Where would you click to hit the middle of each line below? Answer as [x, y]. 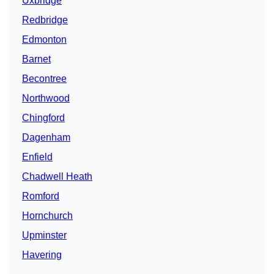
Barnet [36, 59]
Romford [41, 196]
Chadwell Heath [57, 177]
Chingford [43, 118]
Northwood [46, 98]
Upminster [44, 235]
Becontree [44, 79]
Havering [42, 255]
